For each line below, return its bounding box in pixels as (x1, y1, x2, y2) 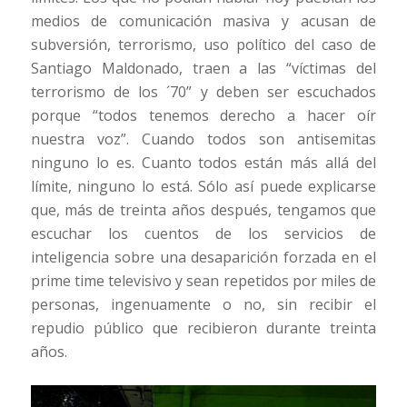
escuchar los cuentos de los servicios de (30, 223, 377, 243)
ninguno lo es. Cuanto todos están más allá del (30, 152, 377, 173)
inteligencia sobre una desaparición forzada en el (30, 246, 377, 267)
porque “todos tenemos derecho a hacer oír (30, 104, 377, 125)
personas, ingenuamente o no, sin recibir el (30, 293, 377, 314)
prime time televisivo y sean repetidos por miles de (30, 270, 377, 291)
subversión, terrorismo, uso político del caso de (30, 34, 377, 55)
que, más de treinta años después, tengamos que (30, 199, 377, 220)
